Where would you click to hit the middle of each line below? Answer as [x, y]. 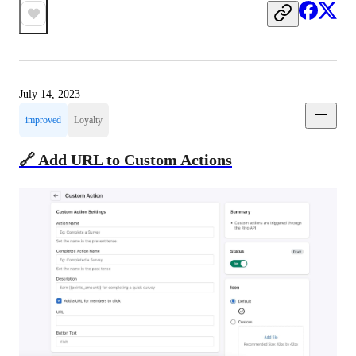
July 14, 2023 [50, 95]
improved [43, 120]
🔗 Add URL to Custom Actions [126, 159]
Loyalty [88, 120]
